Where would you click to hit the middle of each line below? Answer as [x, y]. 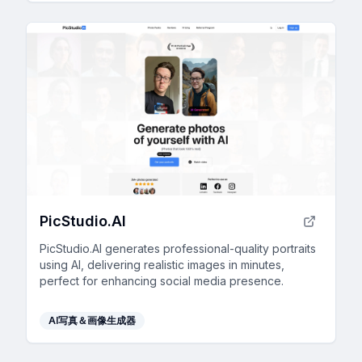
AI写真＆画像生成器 [92, 321]
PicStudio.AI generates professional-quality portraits [178, 249]
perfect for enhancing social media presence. [162, 281]
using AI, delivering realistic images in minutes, [162, 265]
